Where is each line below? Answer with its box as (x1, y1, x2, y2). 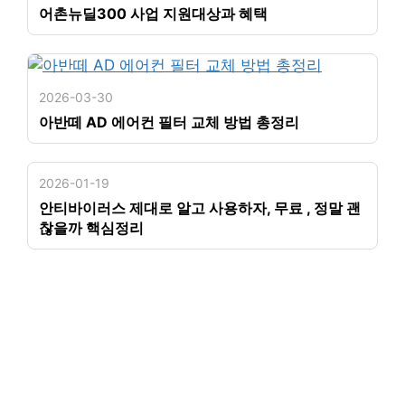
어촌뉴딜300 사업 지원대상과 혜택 (39, 4, 268, 23)
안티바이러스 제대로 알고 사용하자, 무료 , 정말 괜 (39, 198, 361, 217)
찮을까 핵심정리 (39, 218, 144, 237)
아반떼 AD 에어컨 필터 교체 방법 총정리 (39, 112, 299, 131)
